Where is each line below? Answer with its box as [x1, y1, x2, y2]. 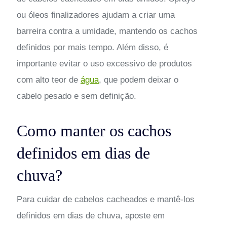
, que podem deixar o [98, 74, 178, 85]
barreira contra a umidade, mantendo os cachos [16, 26, 198, 36]
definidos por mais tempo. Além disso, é [16, 42, 168, 52]
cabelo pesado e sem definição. [16, 91, 136, 101]
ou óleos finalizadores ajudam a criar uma [16, 10, 175, 20]
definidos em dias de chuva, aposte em [16, 210, 165, 220]
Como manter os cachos [16, 121, 171, 140]
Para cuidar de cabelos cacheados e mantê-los [16, 194, 195, 204]
